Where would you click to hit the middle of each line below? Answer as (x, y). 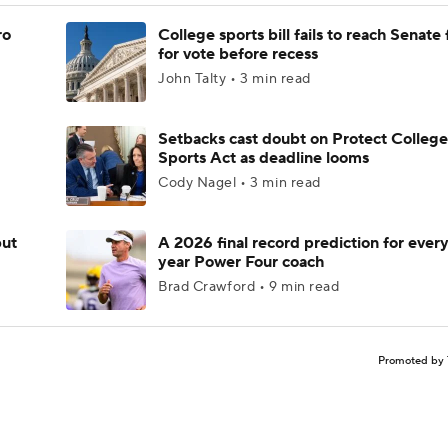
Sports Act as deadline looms (263, 158)
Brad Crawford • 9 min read (249, 287)
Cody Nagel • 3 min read (239, 183)
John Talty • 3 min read (234, 79)
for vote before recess (238, 54)
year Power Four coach (241, 262)
